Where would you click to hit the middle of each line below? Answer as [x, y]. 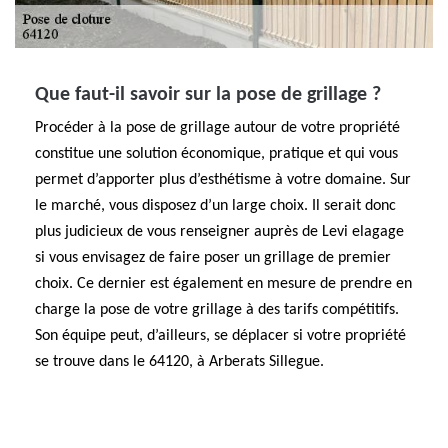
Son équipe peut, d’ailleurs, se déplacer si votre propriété [220, 336]
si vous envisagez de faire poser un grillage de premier [213, 258]
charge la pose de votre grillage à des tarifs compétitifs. [217, 310]
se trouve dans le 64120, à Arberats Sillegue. [179, 362]
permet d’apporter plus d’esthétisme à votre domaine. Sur [223, 180]
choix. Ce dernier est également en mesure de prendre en [223, 284]
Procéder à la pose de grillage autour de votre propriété [217, 128]
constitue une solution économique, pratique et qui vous [216, 154]
